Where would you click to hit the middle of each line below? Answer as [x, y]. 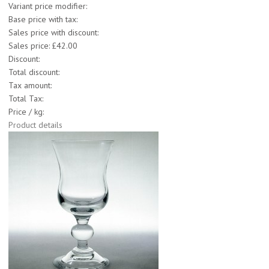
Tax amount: [30, 86]
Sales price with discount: [53, 33]
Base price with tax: [43, 20]
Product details [35, 125]
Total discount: [34, 72]
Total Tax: [26, 99]
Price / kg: [26, 112]
